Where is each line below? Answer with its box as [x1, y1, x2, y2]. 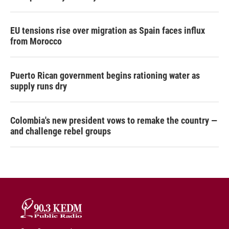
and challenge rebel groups [10, 126, 111, 136]
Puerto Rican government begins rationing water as [10, 70, 200, 81]
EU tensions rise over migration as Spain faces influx [10, 25, 205, 36]
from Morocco [10, 36, 62, 47]
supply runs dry [10, 81, 67, 91]
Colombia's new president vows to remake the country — [10, 115, 217, 126]
